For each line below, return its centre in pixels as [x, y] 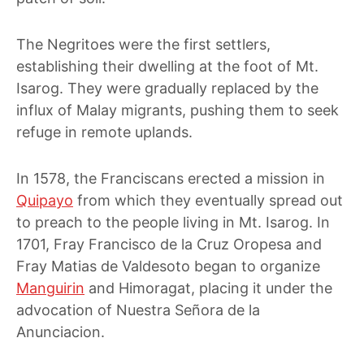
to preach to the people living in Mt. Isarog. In [173, 222]
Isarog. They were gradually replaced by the [167, 88]
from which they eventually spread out [208, 200]
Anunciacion [58, 332]
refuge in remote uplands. [104, 132]
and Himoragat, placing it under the [208, 288]
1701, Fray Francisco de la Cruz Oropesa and [169, 244]
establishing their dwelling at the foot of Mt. [167, 66]
